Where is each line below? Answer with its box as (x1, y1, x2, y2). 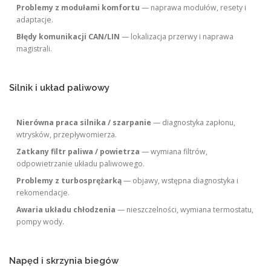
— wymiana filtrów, (140, 146, 208, 157)
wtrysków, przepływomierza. (16, 129, 117, 140)
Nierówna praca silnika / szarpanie (16, 117, 152, 128)
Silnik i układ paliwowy (9, 82, 109, 93)
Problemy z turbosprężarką (16, 175, 122, 186)
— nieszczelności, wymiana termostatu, (116, 204, 254, 215)
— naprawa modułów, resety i (140, 2, 247, 13)
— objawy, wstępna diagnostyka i (122, 175, 239, 186)
